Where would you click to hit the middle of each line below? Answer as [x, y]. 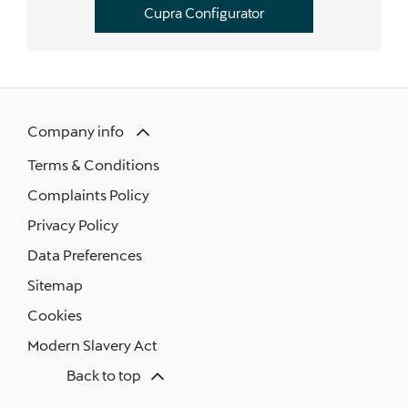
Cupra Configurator [204, 12]
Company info [76, 130]
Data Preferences [85, 254]
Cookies [55, 314]
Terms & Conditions [93, 164]
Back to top [103, 375]
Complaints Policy [88, 194]
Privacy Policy [73, 224]
